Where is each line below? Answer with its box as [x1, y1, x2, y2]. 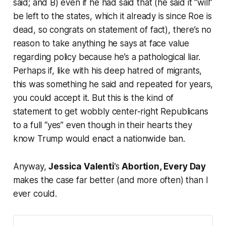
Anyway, [13, 161, 49, 172]
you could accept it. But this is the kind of [13, 92, 174, 103]
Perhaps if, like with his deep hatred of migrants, [13, 65, 202, 76]
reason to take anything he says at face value [13, 38, 190, 48]
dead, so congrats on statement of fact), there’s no [13, 24, 212, 35]
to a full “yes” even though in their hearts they [13, 120, 192, 130]
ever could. [13, 188, 57, 199]
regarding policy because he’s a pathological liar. [13, 51, 201, 62]
